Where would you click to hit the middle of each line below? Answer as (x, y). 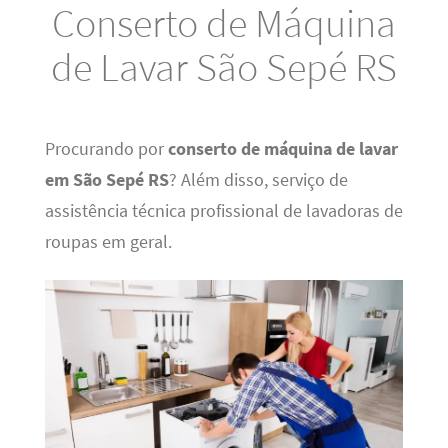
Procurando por (106, 148)
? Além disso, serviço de (258, 179)
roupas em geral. (108, 241)
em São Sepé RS (106, 179)
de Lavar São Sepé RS (224, 66)
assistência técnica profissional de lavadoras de (223, 210)
